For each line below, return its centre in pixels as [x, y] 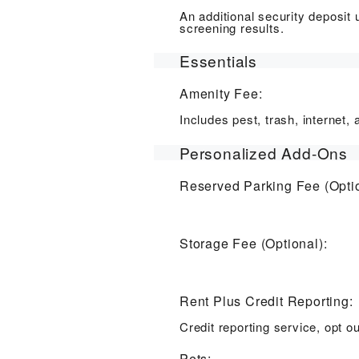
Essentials [218, 60]
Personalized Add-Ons [264, 152]
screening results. [232, 27]
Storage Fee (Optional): [254, 243]
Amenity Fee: [221, 93]
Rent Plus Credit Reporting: [266, 301]
